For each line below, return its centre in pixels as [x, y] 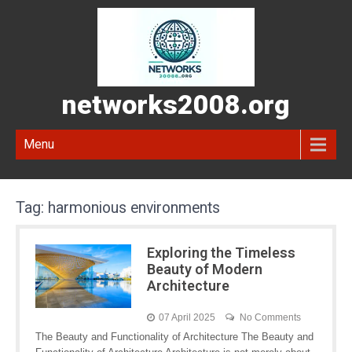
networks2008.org [176, 104]
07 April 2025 [187, 317]
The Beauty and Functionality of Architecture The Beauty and [174, 337]
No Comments [270, 317]
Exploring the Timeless [221, 253]
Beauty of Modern [204, 269]
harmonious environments [134, 208]
